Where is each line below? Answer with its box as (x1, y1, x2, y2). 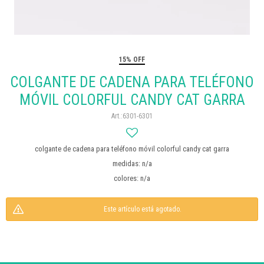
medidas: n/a (112, 159, 152, 168)
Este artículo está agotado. (104, 205, 181, 213)
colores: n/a (114, 174, 150, 183)
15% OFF (119, 55, 145, 64)
